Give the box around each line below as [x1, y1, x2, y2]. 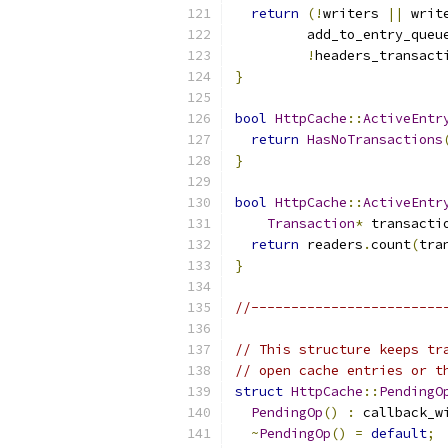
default [371, 425, 427, 442]
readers [299, 236, 363, 253]
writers [323, 5, 387, 22]
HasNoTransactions [307, 131, 443, 148]
